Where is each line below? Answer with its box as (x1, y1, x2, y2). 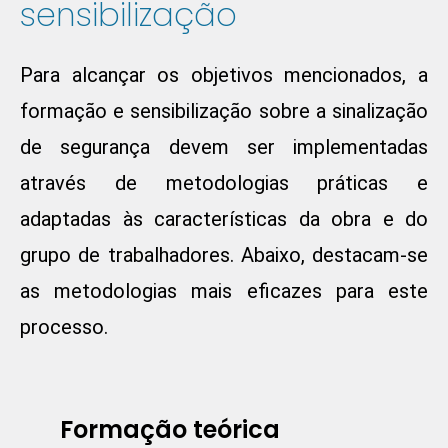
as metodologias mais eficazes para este (20, 279, 428, 304)
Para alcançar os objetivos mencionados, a (20, 63, 428, 88)
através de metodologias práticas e (20, 171, 428, 196)
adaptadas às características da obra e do (20, 207, 428, 232)
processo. (20, 315, 108, 340)
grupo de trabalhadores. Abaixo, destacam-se (20, 243, 428, 268)
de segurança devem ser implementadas (20, 135, 428, 160)
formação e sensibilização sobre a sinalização (20, 99, 428, 124)
